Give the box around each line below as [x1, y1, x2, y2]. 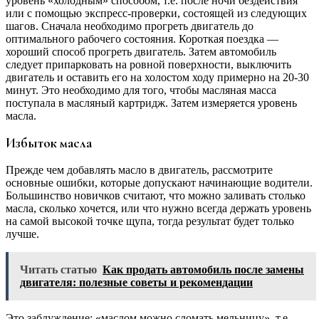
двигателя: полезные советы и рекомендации [20, 276, 253, 288]
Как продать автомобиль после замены [103, 263, 304, 276]
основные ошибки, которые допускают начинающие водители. [6, 176, 313, 189]
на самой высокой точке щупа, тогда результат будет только [6, 214, 294, 227]
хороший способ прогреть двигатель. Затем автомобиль [6, 46, 276, 58]
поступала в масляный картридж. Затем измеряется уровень [6, 97, 297, 110]
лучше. [6, 227, 39, 240]
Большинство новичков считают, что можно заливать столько [6, 189, 305, 202]
